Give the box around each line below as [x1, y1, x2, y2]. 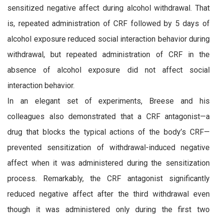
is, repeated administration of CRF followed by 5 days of [7, 19, 210, 29]
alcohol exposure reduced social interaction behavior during [7, 34, 210, 44]
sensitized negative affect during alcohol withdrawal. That [7, 3, 210, 13]
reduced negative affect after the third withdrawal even [7, 189, 210, 199]
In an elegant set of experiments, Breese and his [7, 96, 210, 106]
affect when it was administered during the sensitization [7, 158, 210, 168]
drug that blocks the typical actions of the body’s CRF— [7, 127, 210, 137]
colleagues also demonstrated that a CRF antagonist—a [7, 112, 210, 122]
